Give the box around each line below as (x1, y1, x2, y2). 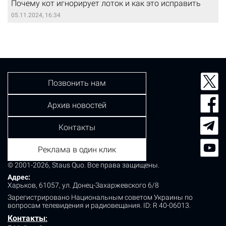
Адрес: (8, 173, 30, 182)
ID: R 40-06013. (143, 201, 191, 210)
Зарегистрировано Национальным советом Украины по (8, 193, 193, 202)
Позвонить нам (48, 78, 106, 88)
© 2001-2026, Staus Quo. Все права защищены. (8, 161, 159, 169)
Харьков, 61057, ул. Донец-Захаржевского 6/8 (8, 181, 159, 190)
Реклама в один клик (38, 145, 116, 155)
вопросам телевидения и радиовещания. (8, 201, 143, 210)
